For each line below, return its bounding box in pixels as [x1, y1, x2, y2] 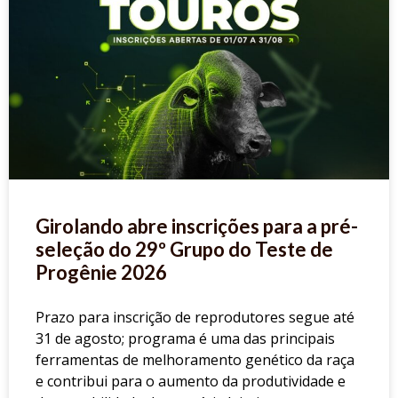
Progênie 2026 [36, 260, 167, 285]
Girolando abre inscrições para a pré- [36, 214, 358, 239]
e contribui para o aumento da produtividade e [36, 371, 346, 392]
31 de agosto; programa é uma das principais [36, 329, 335, 349]
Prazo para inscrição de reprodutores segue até [36, 307, 354, 328]
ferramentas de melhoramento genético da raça [36, 350, 354, 370]
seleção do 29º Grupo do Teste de [36, 237, 333, 262]
